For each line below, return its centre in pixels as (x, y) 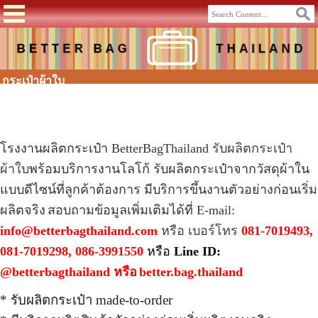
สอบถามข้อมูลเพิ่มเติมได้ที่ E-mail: (141, 210)
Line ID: (197, 251)
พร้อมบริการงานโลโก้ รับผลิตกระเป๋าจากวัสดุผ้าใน (169, 169)
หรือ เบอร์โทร (201, 230)
